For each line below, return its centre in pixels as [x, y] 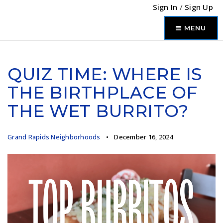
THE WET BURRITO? [98, 111]
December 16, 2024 [143, 137]
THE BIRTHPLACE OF [103, 93]
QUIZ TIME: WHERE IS [105, 74]
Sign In [166, 7]
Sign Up [199, 7]
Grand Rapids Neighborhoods [54, 137]
